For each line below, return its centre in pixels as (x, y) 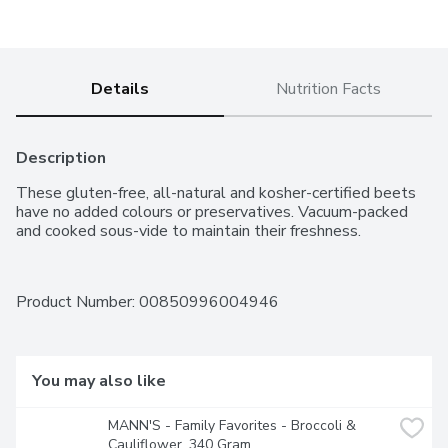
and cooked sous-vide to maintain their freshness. (188, 231)
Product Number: (77, 302)
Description (61, 158)
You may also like (99, 381)
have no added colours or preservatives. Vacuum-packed (212, 212)
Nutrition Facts (328, 89)
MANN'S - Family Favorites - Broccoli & (232, 425)
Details (120, 89)
